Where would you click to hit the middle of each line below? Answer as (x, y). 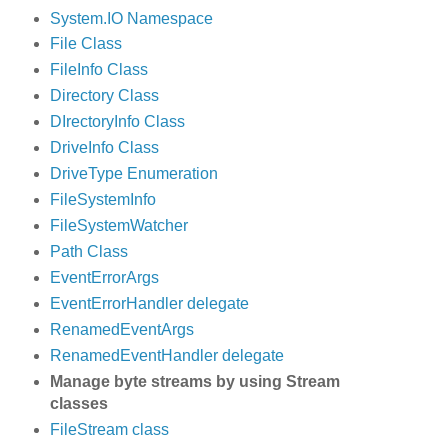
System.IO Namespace (131, 18)
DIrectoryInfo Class (117, 122)
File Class (85, 44)
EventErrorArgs (104, 278)
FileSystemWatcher (118, 226)
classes (78, 403)
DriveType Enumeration (133, 174)
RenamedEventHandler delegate (166, 355)
